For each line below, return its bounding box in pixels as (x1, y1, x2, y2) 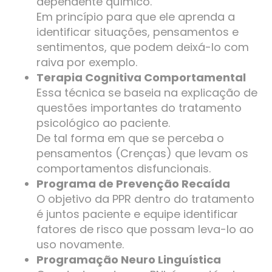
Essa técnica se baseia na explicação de (36, 85, 257, 101)
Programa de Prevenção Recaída (36, 176, 230, 192)
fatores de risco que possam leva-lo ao (36, 222, 254, 237)
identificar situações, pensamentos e (36, 24, 239, 40)
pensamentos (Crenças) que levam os (36, 146, 248, 161)
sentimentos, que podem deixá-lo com (36, 39, 249, 55)
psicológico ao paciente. (36, 115, 170, 131)
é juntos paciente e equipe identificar (36, 206, 238, 222)
